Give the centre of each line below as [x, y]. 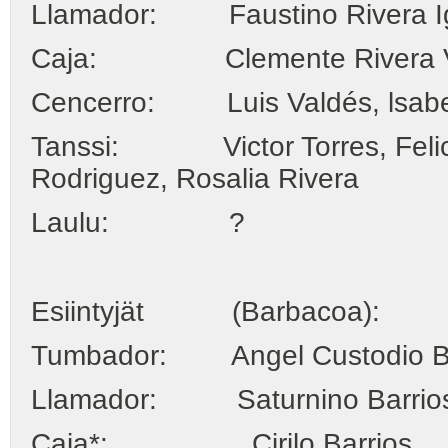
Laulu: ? [138, 223]
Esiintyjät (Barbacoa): [205, 311]
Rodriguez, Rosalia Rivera [195, 179]
